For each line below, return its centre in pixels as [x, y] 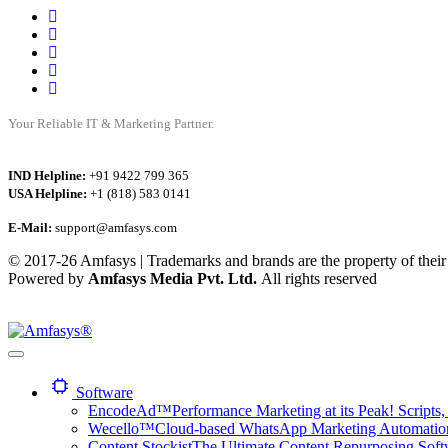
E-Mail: [30, 228]
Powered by [48, 279]
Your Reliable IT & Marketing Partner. [111, 124]
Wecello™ [121, 429]
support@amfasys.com [114, 228]
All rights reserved [319, 279]
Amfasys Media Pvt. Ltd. [174, 279]
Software [104, 393]
